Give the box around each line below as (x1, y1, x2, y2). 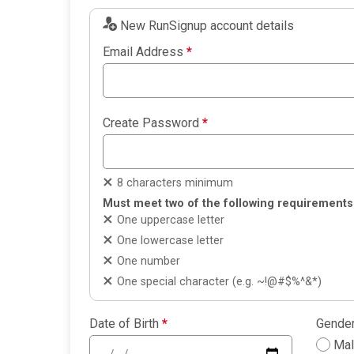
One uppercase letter (117, 213, 224, 228)
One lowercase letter (117, 234, 224, 248)
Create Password (103, 115, 202, 131)
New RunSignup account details (120, 18, 294, 34)
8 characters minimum (117, 176, 233, 190)
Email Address (103, 44, 186, 60)
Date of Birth (89, 316, 162, 332)
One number (117, 254, 180, 269)
